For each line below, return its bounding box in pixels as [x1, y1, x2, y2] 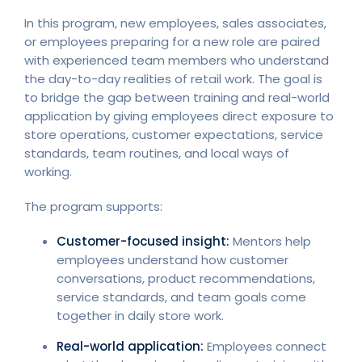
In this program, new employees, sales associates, [24, 14, 326, 32]
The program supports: [24, 197, 162, 215]
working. [24, 162, 72, 180]
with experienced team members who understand [24, 51, 329, 69]
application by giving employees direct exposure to [24, 107, 334, 124]
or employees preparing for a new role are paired [24, 32, 320, 50]
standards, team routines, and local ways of [24, 144, 289, 162]
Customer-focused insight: [57, 232, 229, 250]
